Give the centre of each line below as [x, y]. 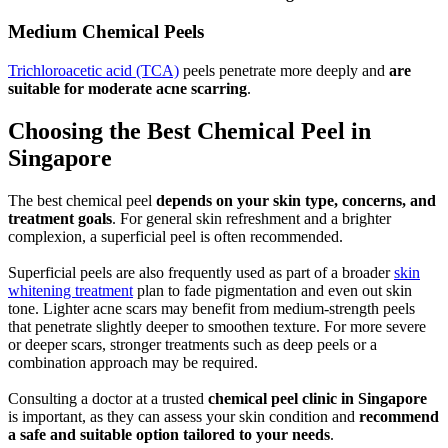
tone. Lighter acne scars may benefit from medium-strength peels [211, 308]
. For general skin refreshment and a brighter [251, 218]
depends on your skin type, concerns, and [296, 200]
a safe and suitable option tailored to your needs [169, 434]
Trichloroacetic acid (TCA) [93, 71]
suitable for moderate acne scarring [127, 89]
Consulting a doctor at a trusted [108, 398]
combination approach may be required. [133, 362]
